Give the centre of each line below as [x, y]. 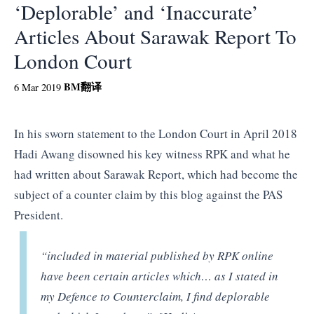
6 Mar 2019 [37, 88]
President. [39, 215]
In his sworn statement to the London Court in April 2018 [156, 134]
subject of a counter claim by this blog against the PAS [148, 195]
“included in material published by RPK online [157, 255]
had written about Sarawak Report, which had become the [156, 175]
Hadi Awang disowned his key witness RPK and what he [152, 154]
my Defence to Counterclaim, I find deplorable [156, 296]
